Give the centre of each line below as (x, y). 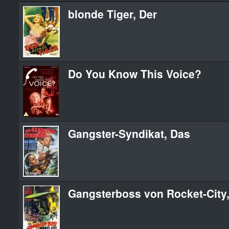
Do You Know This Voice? (135, 73)
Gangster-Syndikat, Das (129, 133)
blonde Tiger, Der (112, 14)
